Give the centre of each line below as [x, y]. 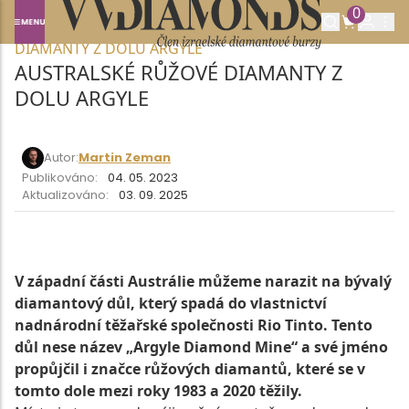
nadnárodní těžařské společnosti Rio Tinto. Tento [194, 325]
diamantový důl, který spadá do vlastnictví [171, 303]
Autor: [61, 158]
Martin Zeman [125, 158]
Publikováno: [61, 177]
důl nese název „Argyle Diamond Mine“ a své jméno [201, 346]
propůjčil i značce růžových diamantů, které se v [190, 368]
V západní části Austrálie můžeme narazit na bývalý [203, 281]
